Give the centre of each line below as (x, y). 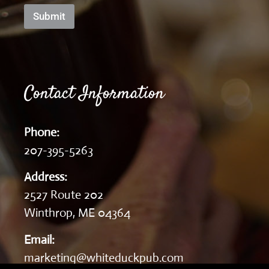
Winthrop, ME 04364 (77, 213)
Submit (49, 16)
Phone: (43, 133)
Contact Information (94, 94)
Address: (46, 177)
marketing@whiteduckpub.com (104, 258)
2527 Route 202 (64, 195)
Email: (39, 240)
